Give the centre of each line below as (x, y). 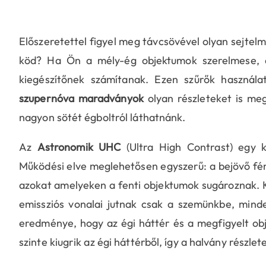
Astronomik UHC (79, 147)
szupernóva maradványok (81, 99)
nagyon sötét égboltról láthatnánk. (102, 118)
